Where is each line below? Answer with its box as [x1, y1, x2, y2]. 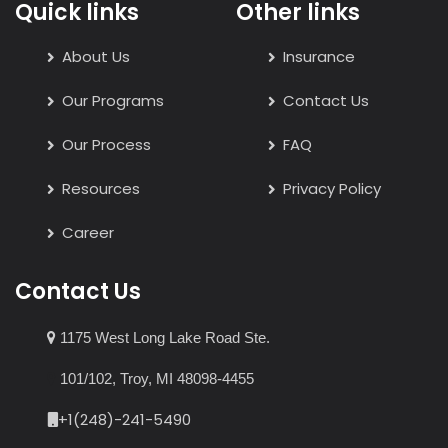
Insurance [283, 46, 355, 68]
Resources [62, 178, 140, 200]
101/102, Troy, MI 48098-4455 [56, 370, 254, 388]
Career [62, 222, 114, 244]
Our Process [62, 134, 151, 156]
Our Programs [62, 90, 164, 112]
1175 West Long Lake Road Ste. [56, 329, 270, 347]
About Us [62, 46, 130, 68]
